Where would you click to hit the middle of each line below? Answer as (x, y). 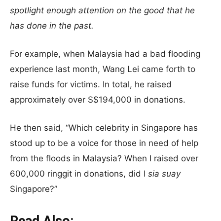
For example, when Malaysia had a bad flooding (105, 54)
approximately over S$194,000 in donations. (98, 100)
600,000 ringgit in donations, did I (79, 174)
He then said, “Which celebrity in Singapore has (104, 128)
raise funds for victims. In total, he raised (91, 84)
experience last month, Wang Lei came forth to (103, 69)
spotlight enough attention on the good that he (102, 10)
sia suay (164, 174)
